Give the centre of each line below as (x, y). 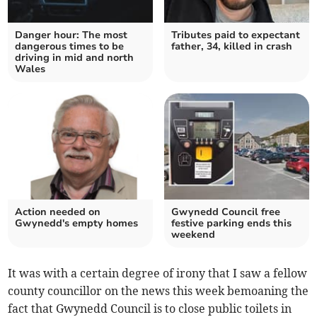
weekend (193, 234)
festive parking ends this (231, 223)
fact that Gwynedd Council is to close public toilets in (150, 308)
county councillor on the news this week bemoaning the (158, 290)
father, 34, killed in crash (232, 46)
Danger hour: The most (71, 35)
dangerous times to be (70, 46)
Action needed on (58, 212)
